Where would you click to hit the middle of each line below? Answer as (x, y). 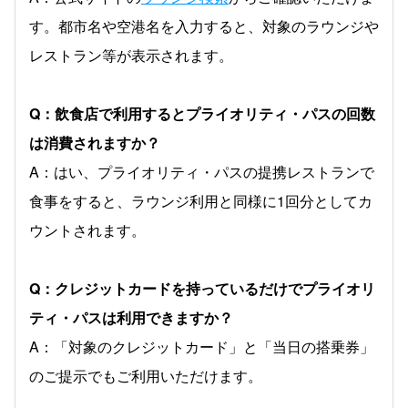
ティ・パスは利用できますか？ (131, 317)
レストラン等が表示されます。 (131, 55)
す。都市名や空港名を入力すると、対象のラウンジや (204, 26)
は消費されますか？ (95, 143)
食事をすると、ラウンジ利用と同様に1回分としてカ (201, 201)
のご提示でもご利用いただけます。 (146, 376)
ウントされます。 (87, 230)
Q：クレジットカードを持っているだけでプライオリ (202, 288)
